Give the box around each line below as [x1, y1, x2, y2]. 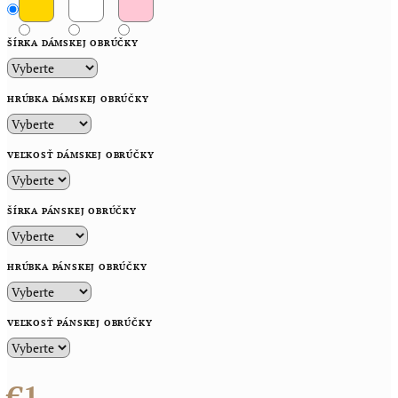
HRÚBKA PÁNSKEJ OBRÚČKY [7, 261, 147, 273]
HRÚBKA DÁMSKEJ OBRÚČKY [7, 93, 149, 105]
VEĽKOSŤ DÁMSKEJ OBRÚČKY [7, 149, 155, 161]
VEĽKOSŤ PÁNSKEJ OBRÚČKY [7, 317, 153, 329]
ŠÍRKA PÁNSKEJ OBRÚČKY [7, 205, 137, 217]
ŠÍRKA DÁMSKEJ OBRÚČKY [7, 37, 139, 49]
